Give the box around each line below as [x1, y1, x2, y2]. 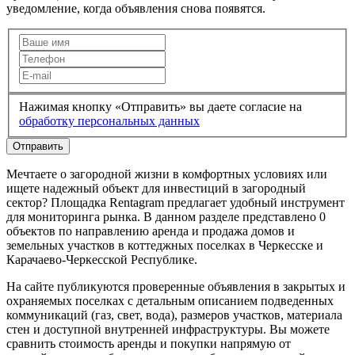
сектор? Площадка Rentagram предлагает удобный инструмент [6, 196, 345, 209]
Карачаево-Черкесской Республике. [6, 253, 197, 266]
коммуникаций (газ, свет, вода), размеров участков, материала [6, 308, 342, 322]
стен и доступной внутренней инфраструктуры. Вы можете [6, 323, 330, 336]
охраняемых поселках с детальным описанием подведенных [6, 294, 334, 307]
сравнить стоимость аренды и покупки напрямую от [6, 337, 291, 350]
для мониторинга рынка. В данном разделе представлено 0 [6, 210, 326, 223]
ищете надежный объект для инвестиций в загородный [6, 181, 306, 195]
